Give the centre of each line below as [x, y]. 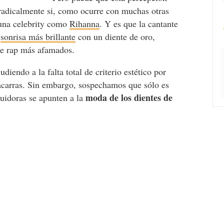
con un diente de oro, [115, 36]
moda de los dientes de [129, 97]
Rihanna [85, 23]
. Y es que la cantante [139, 23]
